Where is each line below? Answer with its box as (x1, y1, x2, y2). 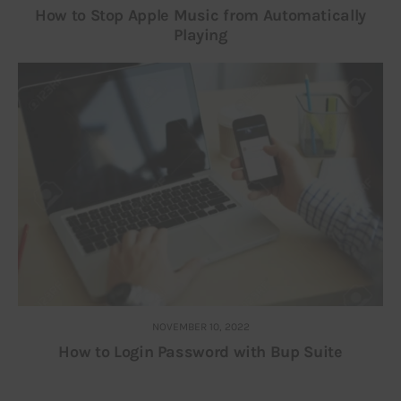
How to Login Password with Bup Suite (58, 342, 343, 363)
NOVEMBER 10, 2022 (151, 320, 250, 334)
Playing (174, 25, 227, 46)
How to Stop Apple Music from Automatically (35, 5, 366, 26)
